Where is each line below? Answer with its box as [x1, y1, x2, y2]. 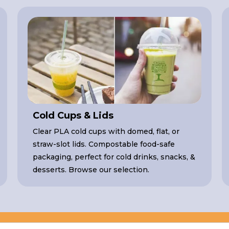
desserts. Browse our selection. [32, 165, 149, 175]
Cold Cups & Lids [32, 110, 113, 122]
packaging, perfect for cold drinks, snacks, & [32, 152, 195, 162]
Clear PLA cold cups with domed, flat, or [32, 127, 179, 136]
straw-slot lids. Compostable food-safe [32, 140, 175, 149]
